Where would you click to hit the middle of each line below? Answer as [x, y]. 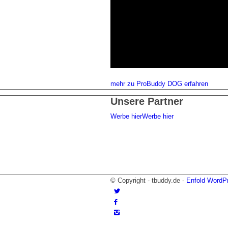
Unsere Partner [147, 102]
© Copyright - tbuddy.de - [148, 181]
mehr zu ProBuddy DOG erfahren [159, 84]
